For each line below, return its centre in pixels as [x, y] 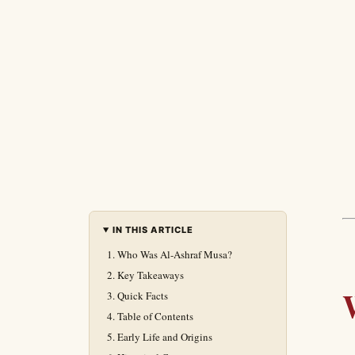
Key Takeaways [151, 275]
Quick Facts [143, 296]
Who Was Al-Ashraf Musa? [175, 254]
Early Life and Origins [165, 337]
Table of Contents [155, 316]
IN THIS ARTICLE [153, 230]
